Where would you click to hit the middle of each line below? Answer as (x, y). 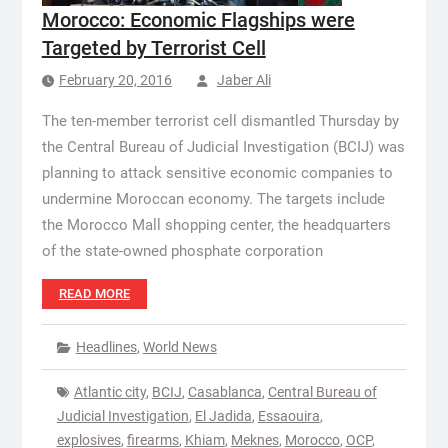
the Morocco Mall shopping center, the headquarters (216, 225)
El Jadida (223, 416)
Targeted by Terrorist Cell (153, 48)
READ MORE (94, 293)
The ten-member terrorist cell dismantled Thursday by (220, 121)
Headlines (106, 347)
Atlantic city (109, 392)
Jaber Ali (243, 80)
